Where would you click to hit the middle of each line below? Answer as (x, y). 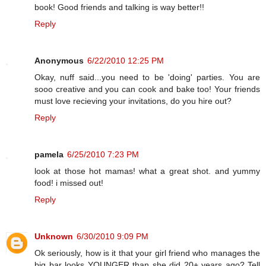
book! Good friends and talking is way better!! (119, 7)
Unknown (54, 237)
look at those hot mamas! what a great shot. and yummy (147, 171)
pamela (49, 155)
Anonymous (59, 61)
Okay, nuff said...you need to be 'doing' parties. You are (147, 77)
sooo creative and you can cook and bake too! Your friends (147, 89)
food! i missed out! (69, 183)
